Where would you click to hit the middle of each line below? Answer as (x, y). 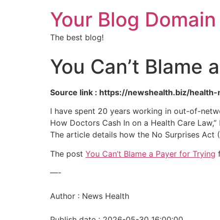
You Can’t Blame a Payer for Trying (151, 153)
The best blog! (77, 37)
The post (68, 153)
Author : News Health (90, 196)
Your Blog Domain (133, 19)
